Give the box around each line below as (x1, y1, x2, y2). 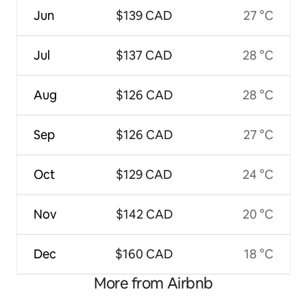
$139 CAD (116, 8, 173, 24)
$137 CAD (116, 47, 173, 64)
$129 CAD (116, 167, 173, 183)
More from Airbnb (94, 273, 213, 294)
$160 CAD (115, 246, 173, 262)
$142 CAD (115, 206, 173, 223)
